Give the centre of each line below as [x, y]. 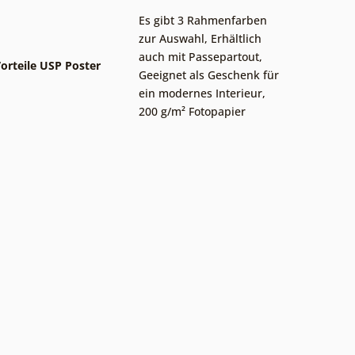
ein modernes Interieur [200, 93]
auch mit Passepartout [199, 56]
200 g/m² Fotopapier [192, 111]
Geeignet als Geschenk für [209, 74]
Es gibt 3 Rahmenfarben [203, 20]
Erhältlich [236, 38]
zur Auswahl [172, 38]
